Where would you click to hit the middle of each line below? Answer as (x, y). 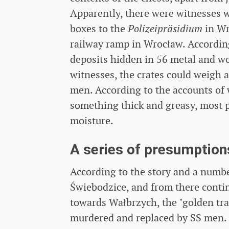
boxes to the (99, 29)
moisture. (92, 121)
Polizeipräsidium (165, 29)
